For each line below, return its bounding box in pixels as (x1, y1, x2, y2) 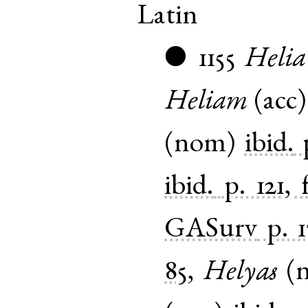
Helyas (203, 258, 278, 288)
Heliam (164, 88, 248, 118)
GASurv (164, 216, 258, 245)
